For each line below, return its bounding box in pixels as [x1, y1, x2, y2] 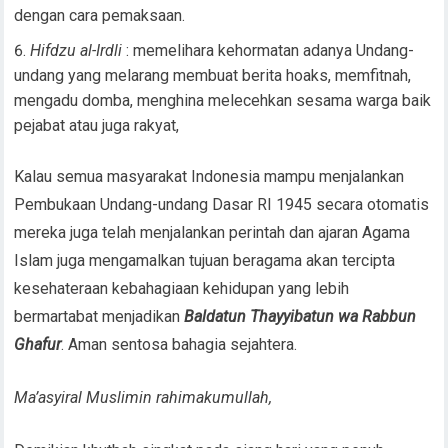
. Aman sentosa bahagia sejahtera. [61, 334, 298, 354]
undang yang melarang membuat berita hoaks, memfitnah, [14, 65, 412, 85]
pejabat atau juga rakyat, [14, 115, 180, 135]
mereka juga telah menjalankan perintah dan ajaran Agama [14, 222, 411, 242]
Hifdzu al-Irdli [30, 40, 123, 60]
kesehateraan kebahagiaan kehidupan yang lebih [14, 278, 350, 298]
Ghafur [14, 334, 62, 354]
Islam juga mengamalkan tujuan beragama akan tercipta [14, 250, 396, 270]
